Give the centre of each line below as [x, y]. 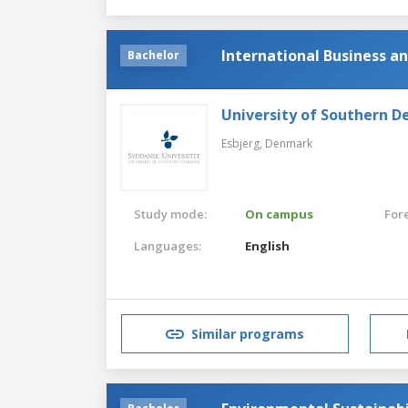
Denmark [289, 143]
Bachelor [153, 55]
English [268, 245]
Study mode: [170, 214]
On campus [280, 214]
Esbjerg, [243, 143]
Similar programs [248, 334]
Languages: [168, 245]
